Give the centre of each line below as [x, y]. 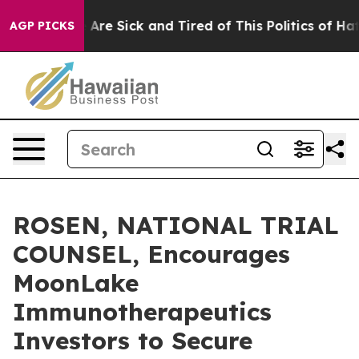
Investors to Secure [133, 341]
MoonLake [76, 283]
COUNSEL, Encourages [151, 254]
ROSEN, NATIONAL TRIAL [176, 225]
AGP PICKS [42, 26]
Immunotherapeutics [142, 312]
